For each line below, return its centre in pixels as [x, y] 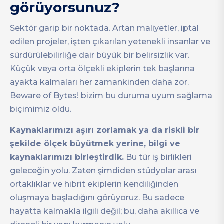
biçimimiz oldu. [41, 109]
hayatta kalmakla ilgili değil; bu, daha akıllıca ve [105, 211]
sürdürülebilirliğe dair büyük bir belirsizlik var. [100, 55]
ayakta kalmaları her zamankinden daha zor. [99, 82]
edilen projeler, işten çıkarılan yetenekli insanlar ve [110, 42]
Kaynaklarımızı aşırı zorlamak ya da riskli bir [105, 130]
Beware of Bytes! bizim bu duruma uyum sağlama [111, 96]
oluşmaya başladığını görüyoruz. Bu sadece [97, 198]
